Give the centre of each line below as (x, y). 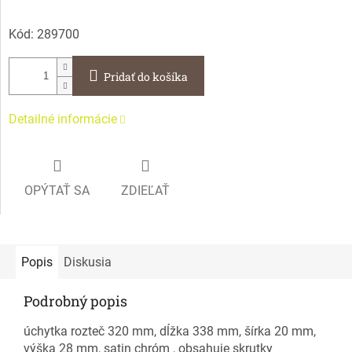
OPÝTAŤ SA (57, 190)
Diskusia (88, 262)
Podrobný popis (75, 301)
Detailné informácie (63, 119)
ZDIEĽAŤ (145, 190)
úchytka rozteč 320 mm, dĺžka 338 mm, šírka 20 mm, (170, 331)
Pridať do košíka (146, 77)
